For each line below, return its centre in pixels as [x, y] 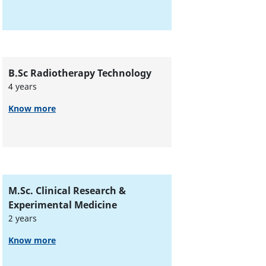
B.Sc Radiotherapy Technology [80, 73]
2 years [22, 218]
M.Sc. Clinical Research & [67, 190]
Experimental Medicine [62, 205]
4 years [22, 87]
